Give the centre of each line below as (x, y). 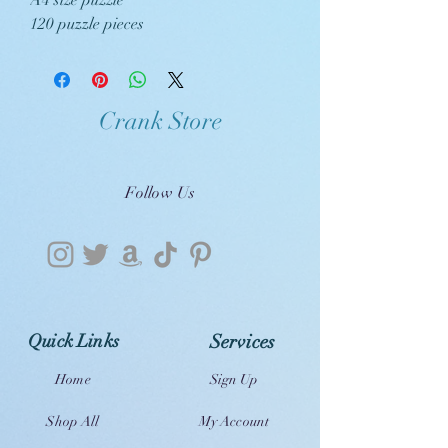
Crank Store (160, 121)
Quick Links (73, 341)
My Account (234, 421)
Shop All (73, 421)
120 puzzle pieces (89, 24)
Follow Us (160, 193)
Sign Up (234, 379)
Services (242, 342)
